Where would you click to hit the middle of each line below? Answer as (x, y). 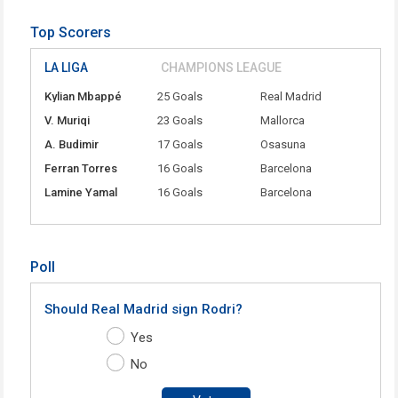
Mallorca (283, 121)
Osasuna (283, 145)
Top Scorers (71, 33)
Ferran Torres (81, 169)
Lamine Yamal (81, 193)
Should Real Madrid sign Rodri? (144, 310)
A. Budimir (72, 145)
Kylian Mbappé (84, 97)
